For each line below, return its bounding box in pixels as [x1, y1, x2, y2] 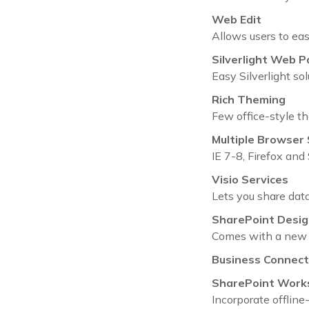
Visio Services [212, 172, 288, 186]
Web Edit [212, 12, 261, 26]
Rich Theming [212, 92, 286, 106]
